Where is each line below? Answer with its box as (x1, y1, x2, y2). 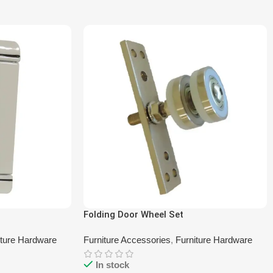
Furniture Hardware (175, 235, 252, 246)
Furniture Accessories (83, 235, 171, 246)
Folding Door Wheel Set (83, 209, 183, 221)
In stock (96, 260, 129, 271)
